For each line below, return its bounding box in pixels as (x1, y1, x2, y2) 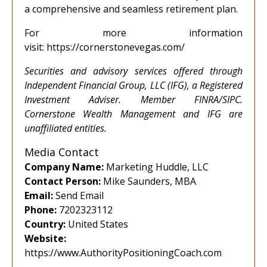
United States (66, 218, 128, 231)
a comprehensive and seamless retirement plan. (24, 2, 238, 15)
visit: (24, 41, 46, 54)
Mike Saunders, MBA (101, 175, 196, 188)
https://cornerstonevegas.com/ (46, 41, 185, 54)
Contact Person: (24, 175, 101, 188)
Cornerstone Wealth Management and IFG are (24, 107, 243, 120)
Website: (24, 232, 66, 245)
